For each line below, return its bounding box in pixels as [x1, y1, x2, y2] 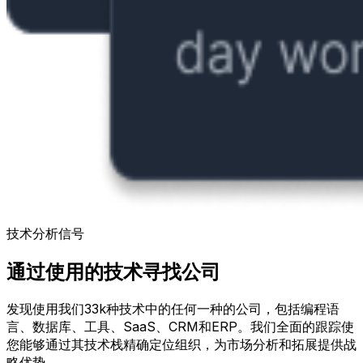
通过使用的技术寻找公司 [6, 259, 220, 284]
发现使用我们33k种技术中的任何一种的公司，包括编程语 [6, 301, 340, 318]
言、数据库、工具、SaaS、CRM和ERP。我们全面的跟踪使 [6, 318, 354, 335]
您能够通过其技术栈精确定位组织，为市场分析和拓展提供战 [6, 336, 357, 353]
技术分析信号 [6, 224, 84, 241]
